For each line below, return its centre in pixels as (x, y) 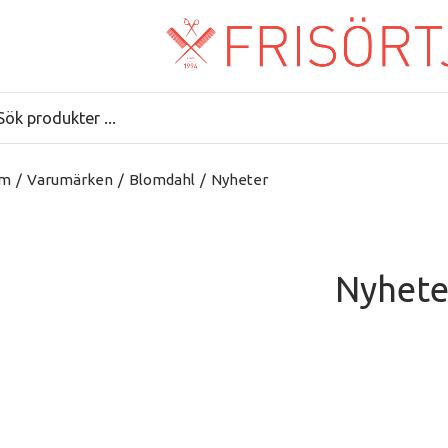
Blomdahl (162, 179)
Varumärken (70, 179)
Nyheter (239, 179)
